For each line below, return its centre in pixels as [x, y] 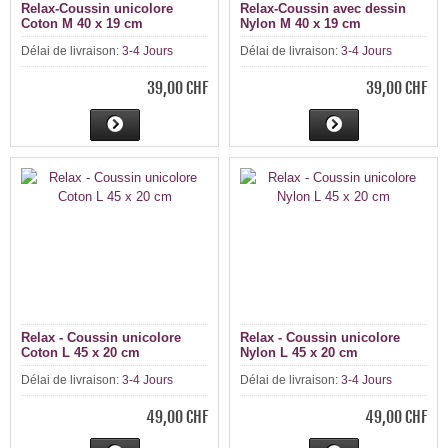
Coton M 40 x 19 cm [82, 23]
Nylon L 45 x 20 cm [299, 352]
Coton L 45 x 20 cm [80, 352]
